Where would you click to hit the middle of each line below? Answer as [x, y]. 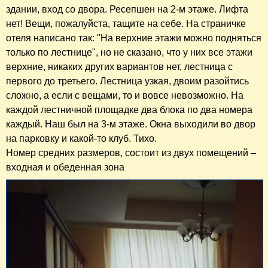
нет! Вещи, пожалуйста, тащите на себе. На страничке [126, 24]
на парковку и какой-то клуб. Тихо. [81, 139]
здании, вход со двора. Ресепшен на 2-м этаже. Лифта [127, 10]
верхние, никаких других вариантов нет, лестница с [119, 67]
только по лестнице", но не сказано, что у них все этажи [129, 53]
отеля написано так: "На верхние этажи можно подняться [134, 38]
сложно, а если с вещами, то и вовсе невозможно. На [125, 96]
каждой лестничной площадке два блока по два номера [129, 110]
